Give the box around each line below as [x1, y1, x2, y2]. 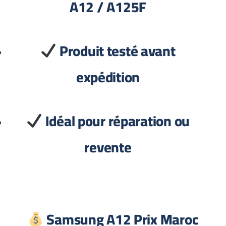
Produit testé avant [60, 38, 179, 64]
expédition [79, 64, 143, 90]
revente [87, 134, 135, 160]
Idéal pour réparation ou [45, 108, 193, 134]
